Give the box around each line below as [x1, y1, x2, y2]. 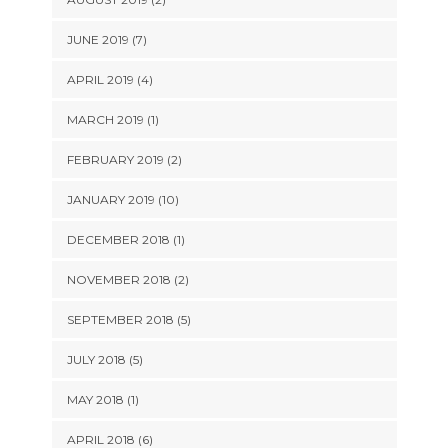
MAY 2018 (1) [66, 392, 139, 407]
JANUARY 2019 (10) [66, 192, 179, 207]
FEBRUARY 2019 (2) [66, 152, 182, 167]
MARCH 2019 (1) [66, 112, 159, 127]
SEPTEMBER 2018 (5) [66, 312, 191, 327]
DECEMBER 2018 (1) [66, 232, 185, 247]
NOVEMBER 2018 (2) [66, 272, 189, 287]
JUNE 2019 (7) [66, 32, 147, 47]
